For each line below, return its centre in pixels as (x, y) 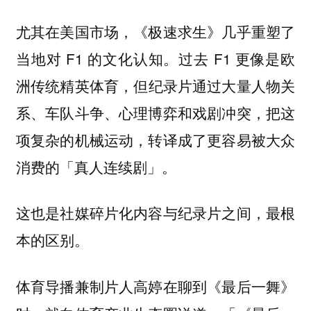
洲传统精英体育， (75, 85)
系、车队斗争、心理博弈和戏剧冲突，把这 (155, 112)
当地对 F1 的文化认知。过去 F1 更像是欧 (155, 58)
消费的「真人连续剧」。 (96, 167)
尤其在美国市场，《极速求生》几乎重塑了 (155, 31)
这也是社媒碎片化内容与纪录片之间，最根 (155, 213)
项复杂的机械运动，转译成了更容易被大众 (155, 140)
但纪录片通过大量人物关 (215, 85)
